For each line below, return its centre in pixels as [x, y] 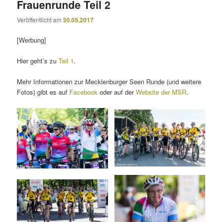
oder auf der [118, 92]
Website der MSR [161, 92]
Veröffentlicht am [40, 20]
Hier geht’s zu [38, 61]
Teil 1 [66, 61]
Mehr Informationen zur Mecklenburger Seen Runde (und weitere [109, 82]
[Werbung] [32, 40]
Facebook [85, 92]
